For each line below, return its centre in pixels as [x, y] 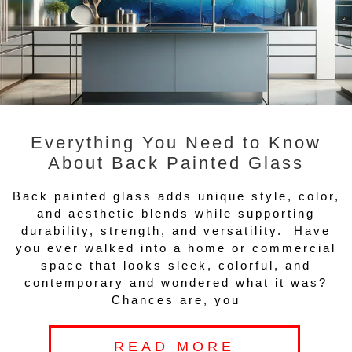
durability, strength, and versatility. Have [176, 231]
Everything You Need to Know [176, 143]
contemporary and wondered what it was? [176, 283]
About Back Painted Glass [176, 163]
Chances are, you [176, 300]
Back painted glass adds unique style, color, [176, 196]
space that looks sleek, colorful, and [176, 266]
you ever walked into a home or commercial [176, 248]
